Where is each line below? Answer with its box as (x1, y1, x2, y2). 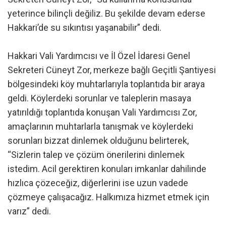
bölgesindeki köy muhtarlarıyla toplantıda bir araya (8, 78, 205, 89)
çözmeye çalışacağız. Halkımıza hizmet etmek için (8, 191, 209, 202)
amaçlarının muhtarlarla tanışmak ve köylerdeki (8, 121, 193, 132)
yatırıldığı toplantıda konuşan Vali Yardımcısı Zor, (8, 106, 197, 118)
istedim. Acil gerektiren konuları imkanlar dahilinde (8, 163, 206, 174)
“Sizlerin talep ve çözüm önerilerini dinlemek (8, 149, 185, 160)
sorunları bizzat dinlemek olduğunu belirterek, (8, 135, 189, 146)
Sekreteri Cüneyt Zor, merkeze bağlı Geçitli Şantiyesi (8, 64, 216, 75)
